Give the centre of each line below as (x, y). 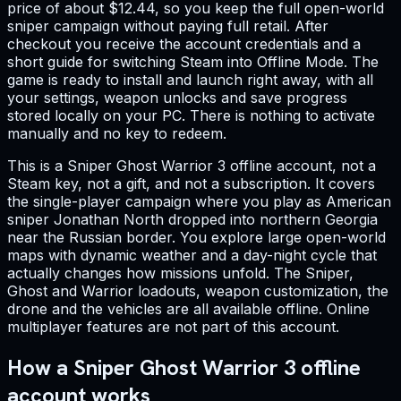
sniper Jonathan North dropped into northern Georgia (192, 220)
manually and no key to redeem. (117, 134)
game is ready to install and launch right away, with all (190, 80)
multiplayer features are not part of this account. (173, 327)
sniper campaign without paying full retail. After (168, 26)
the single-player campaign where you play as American (199, 202)
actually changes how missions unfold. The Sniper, (180, 273)
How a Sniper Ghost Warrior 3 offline (184, 367)
